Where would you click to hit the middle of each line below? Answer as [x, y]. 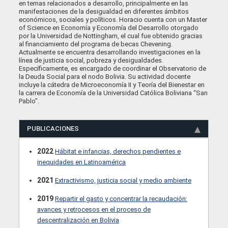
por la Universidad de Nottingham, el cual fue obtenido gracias [111, 36]
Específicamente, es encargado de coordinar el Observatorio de [113, 68]
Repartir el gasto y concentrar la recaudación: [121, 198]
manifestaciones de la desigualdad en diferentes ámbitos [104, 11]
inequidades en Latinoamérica [82, 162]
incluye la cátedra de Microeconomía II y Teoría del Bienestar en [112, 84]
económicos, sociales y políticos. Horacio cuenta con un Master [113, 19]
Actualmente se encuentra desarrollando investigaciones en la [110, 52]
